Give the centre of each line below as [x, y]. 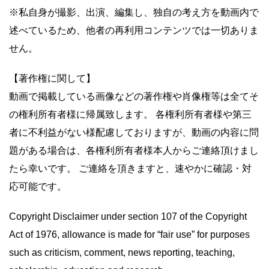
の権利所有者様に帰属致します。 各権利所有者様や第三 [130, 114]
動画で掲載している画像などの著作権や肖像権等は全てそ [134, 96]
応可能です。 [38, 186]
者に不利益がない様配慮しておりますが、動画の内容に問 [134, 132]
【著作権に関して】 [52, 78]
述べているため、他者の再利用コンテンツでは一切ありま [134, 30]
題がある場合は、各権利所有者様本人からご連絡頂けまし [134, 150]
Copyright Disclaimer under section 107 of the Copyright [128, 216]
